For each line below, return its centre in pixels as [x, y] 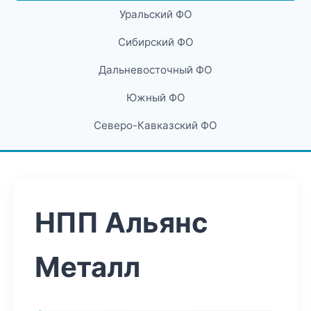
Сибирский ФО [155, 42]
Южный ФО [155, 98]
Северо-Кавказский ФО [155, 125]
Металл [87, 267]
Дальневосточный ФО [155, 70]
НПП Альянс [121, 222]
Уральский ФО [155, 14]
